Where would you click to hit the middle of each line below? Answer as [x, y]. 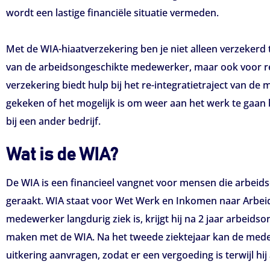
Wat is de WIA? [62, 155]
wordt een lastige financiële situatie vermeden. [112, 13]
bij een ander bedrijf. [53, 121]
